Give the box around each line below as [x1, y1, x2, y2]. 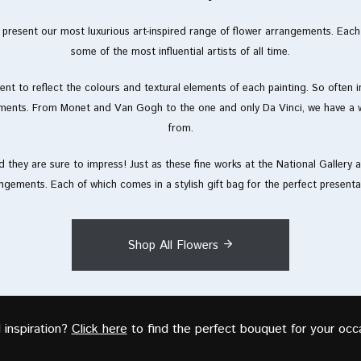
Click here [71, 320, 127, 339]
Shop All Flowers [127, 237, 218, 255]
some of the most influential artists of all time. [71, 44, 290, 60]
